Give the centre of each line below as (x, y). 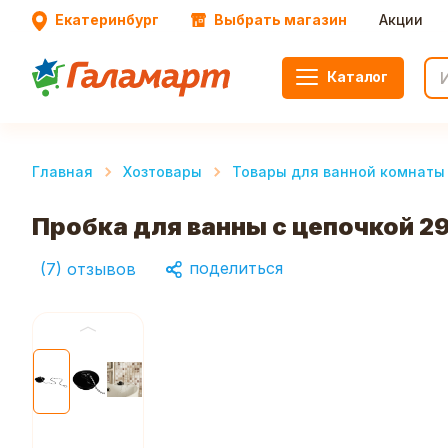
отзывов (101, 268)
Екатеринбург (107, 19)
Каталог (357, 76)
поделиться (233, 268)
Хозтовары (162, 171)
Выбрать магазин (280, 19)
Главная (62, 171)
